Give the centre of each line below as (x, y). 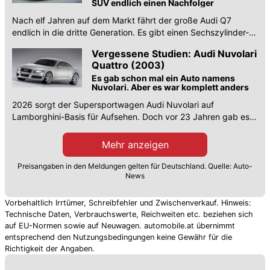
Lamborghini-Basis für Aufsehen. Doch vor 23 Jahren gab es (131, 117)
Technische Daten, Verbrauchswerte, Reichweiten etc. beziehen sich (129, 214)
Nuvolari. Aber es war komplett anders (170, 87)
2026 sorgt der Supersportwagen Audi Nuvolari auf (113, 105)
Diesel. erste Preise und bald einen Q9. (88, 45)
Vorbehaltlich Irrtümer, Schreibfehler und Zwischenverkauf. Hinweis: (128, 202)
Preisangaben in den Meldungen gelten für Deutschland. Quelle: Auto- (135, 166)
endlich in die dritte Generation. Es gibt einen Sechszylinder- (130, 33)
